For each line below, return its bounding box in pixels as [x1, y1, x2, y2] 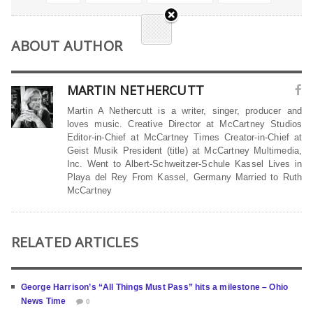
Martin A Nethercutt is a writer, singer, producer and [66, 105, 303, 117]
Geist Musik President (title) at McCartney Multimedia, [66, 145, 303, 156]
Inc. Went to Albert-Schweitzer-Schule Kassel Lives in [66, 159, 303, 170]
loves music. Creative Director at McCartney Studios [66, 119, 303, 130]
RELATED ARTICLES [10, 233, 138, 252]
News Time [20, 296, 66, 307]
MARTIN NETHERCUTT [66, 82, 205, 99]
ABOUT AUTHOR [10, 36, 123, 56]
